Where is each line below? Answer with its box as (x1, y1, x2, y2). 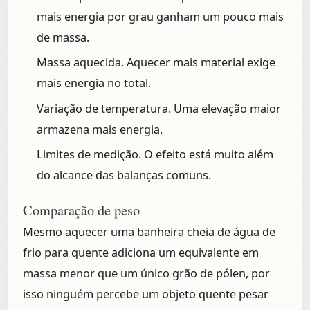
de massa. (37, 30, 89, 46)
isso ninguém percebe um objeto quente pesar (23, 286, 268, 302)
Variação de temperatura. (37, 100, 171, 116)
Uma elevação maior (171, 100, 281, 116)
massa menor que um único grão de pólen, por (23, 266, 270, 282)
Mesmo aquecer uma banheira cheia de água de (23, 224, 275, 240)
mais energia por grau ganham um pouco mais (37, 9, 284, 25)
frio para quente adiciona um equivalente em (23, 245, 259, 261)
